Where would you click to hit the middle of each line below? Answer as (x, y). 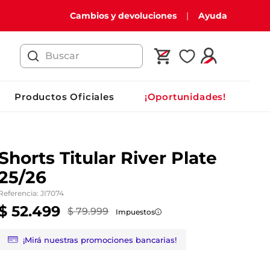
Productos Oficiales (64, 96)
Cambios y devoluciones (123, 16)
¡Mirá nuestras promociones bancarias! (99, 240)
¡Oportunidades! (185, 96)
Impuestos (136, 212)
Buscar (36, 49)
